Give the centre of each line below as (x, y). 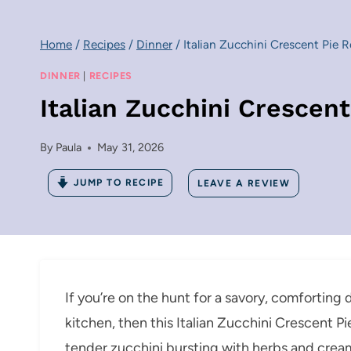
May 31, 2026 (131, 148)
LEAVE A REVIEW (244, 183)
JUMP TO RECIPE (119, 183)
